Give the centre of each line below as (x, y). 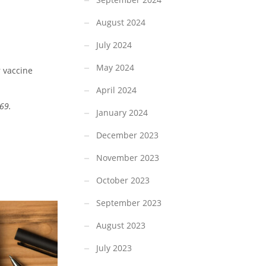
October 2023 (123, 180)
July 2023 (114, 248)
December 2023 (127, 135)
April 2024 (116, 90)
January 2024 (122, 113)
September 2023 (129, 203)
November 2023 (128, 158)
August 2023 (121, 226)
